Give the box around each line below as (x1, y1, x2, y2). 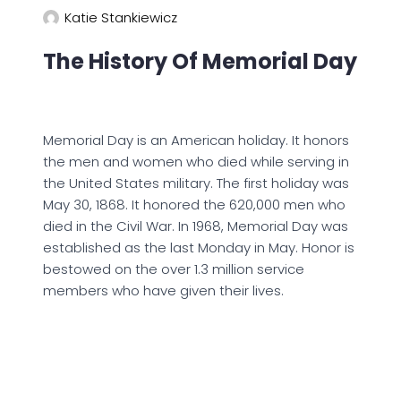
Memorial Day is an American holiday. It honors (43, 131, 349, 149)
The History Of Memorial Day (43, 47, 357, 76)
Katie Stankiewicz (64, 8, 177, 27)
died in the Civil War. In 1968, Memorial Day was (43, 217, 348, 235)
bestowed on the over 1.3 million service (43, 260, 304, 278)
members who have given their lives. (43, 281, 284, 300)
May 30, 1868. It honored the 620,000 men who (43, 195, 346, 214)
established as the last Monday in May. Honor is (43, 238, 354, 257)
